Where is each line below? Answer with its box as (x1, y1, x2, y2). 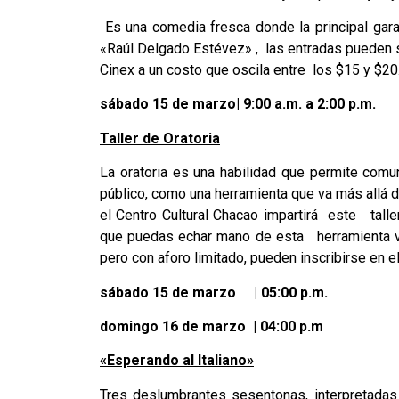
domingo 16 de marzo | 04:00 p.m (100, 317, 323, 335)
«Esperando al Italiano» (100, 352, 254, 370)
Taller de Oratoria (100, 129, 220, 147)
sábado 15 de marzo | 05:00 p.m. (100, 283, 328, 301)
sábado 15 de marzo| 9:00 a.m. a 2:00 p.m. (100, 95, 376, 113)
